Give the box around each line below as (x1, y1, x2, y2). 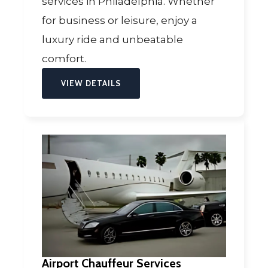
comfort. (42, 53, 86, 65)
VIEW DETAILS (61, 78, 121, 88)
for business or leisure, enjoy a (42, 14, 197, 26)
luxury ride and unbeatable (42, 33, 183, 45)
